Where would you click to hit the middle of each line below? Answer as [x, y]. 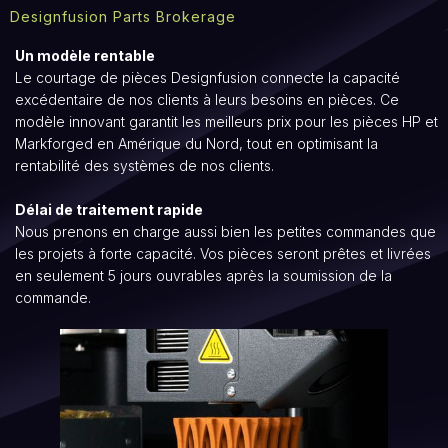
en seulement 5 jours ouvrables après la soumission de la [203, 275]
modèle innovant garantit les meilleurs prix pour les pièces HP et [226, 121]
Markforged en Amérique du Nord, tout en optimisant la [196, 143]
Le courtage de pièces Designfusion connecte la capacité [207, 77]
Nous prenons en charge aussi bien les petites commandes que [225, 231]
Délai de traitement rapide [109, 209]
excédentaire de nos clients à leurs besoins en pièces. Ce [207, 99]
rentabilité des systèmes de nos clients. [144, 165]
